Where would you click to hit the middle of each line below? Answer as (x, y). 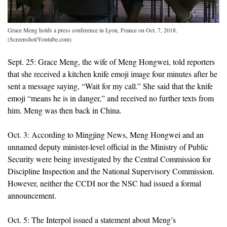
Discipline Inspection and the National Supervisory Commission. (111, 171)
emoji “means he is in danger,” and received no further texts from (111, 98)
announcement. (32, 195)
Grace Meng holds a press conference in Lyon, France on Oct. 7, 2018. (92, 30)
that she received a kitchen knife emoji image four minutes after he (112, 73)
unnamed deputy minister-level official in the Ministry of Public (108, 146)
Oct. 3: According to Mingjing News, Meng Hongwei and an (106, 134)
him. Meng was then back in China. (65, 110)
